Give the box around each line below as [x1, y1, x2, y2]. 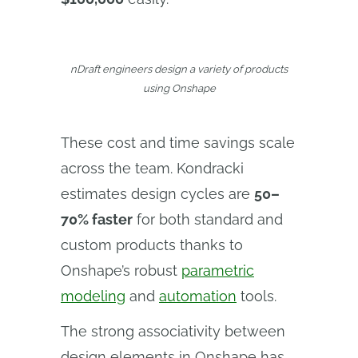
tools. [237, 288, 276, 304]
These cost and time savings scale [61, 134, 295, 151]
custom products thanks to [61, 237, 243, 253]
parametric [181, 262, 254, 279]
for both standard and [133, 211, 283, 228]
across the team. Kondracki [61, 160, 244, 177]
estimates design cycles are [61, 185, 254, 202]
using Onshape [142, 82, 216, 94]
